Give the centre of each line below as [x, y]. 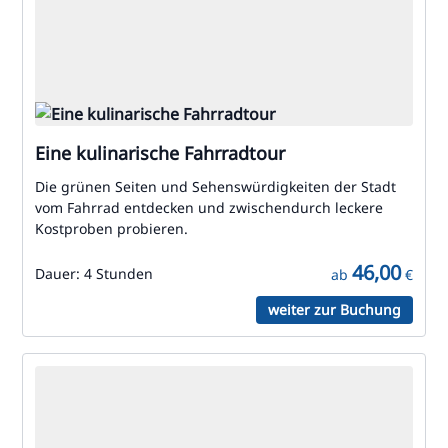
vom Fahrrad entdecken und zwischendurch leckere [209, 207]
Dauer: [59, 273]
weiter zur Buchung [334, 309]
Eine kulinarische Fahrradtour [160, 153]
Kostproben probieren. [111, 228]
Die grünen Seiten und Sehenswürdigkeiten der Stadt [215, 186]
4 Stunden [118, 273]
